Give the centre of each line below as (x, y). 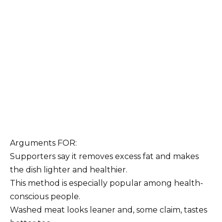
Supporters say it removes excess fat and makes (104, 156)
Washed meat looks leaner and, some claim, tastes (109, 210)
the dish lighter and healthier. (69, 169)
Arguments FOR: (43, 143)
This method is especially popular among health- (107, 183)
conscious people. (45, 196)
